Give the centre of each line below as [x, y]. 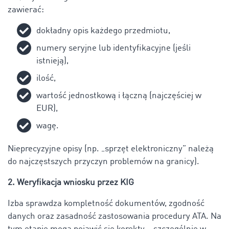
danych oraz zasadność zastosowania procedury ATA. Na [114, 216]
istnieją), [52, 61]
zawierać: [26, 10]
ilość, [46, 78]
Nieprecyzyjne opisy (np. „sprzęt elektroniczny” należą [111, 149]
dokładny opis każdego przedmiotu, [103, 31]
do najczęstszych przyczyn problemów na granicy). [104, 162]
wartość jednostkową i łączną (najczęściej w [119, 96]
